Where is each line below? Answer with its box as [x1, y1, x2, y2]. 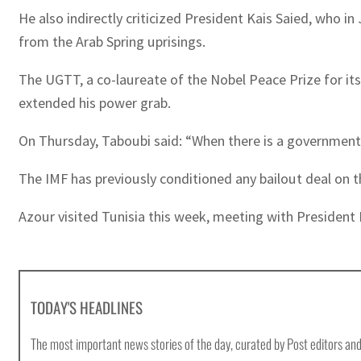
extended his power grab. [19, 93, 171, 112]
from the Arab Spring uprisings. [19, 31, 205, 51]
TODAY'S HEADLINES [31, 296, 143, 318]
